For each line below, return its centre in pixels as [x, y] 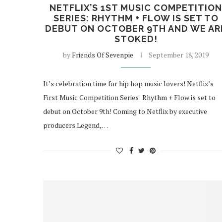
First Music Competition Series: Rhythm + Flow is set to [129, 98]
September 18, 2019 [179, 55]
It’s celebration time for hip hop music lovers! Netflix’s [128, 84]
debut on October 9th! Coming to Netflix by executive [125, 111]
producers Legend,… [76, 125]
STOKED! [136, 39]
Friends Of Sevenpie [103, 55]
